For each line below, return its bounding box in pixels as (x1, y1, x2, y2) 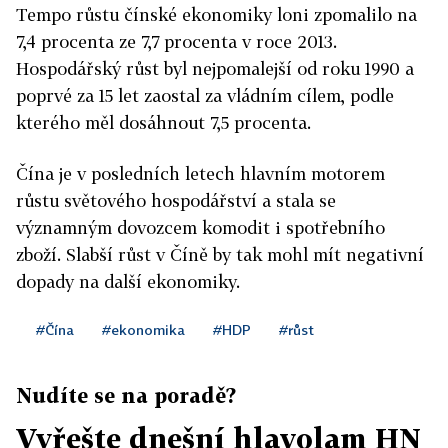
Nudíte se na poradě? (16, 383, 236, 408)
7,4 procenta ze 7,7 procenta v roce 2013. (16, 31, 337, 53)
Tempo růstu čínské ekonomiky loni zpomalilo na (16, 4, 417, 26)
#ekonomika (102, 321, 185, 339)
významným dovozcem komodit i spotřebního (16, 217, 385, 239)
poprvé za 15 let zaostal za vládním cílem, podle (16, 85, 394, 107)
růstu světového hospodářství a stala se (16, 190, 336, 212)
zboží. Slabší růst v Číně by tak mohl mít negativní (16, 244, 424, 266)
